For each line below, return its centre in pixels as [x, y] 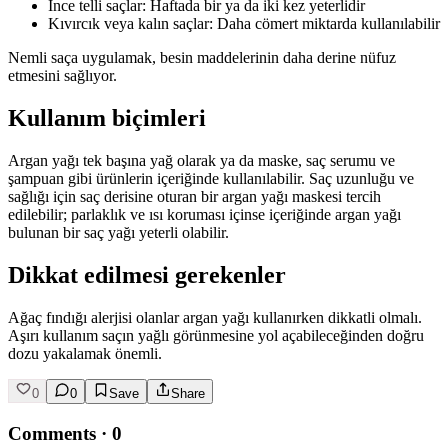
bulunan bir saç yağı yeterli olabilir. [118, 233]
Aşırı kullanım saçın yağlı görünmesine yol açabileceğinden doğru [216, 335]
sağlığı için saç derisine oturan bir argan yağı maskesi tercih [194, 197]
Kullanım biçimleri [107, 118]
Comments [52, 433]
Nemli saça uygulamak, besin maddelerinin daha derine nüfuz [202, 58]
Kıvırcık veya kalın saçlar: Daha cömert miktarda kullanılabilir [244, 24]
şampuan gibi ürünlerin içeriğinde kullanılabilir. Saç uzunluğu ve [211, 179]
